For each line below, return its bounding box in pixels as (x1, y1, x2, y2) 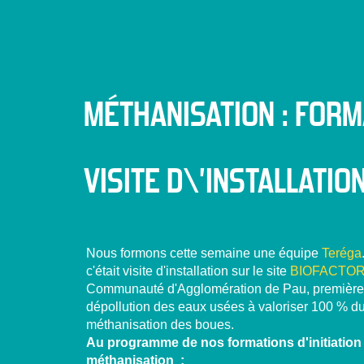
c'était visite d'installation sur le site (86, 264, 291, 279)
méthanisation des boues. (86, 318, 238, 332)
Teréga (322, 246, 362, 261)
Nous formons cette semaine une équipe (86, 246, 323, 261)
